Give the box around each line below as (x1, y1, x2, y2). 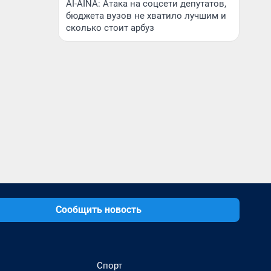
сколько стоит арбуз (66, 22, 154, 33)
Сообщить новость (56, 204, 142, 215)
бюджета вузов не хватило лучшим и (66, 10, 226, 21)
